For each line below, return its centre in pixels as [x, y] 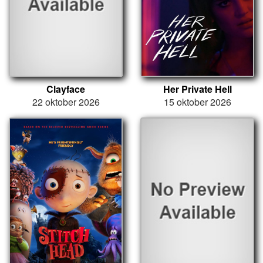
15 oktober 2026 [197, 102]
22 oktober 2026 [66, 102]
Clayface [66, 89]
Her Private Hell [197, 89]
